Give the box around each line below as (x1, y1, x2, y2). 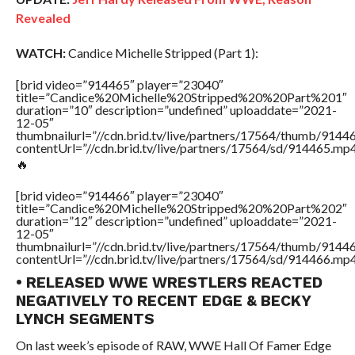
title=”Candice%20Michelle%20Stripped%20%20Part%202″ (15, 200, 347, 216)
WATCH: (15, 45, 66, 60)
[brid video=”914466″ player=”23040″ (15, 188, 223, 203)
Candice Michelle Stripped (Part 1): (65, 45, 258, 60)
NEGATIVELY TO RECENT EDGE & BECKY (15, 292, 311, 310)
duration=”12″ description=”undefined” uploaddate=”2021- (15, 213, 337, 228)
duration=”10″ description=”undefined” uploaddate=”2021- (15, 102, 337, 117)
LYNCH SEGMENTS (15, 310, 155, 328)
